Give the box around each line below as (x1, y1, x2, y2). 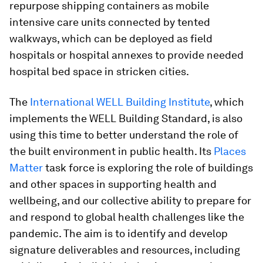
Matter (9, 161, 43, 174)
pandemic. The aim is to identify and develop (9, 227, 228, 240)
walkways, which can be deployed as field (9, 32, 213, 45)
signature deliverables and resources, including (9, 243, 240, 256)
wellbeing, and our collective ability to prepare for (9, 194, 251, 207)
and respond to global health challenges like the (9, 210, 244, 223)
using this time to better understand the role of (9, 128, 238, 141)
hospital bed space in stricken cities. (9, 65, 189, 77)
